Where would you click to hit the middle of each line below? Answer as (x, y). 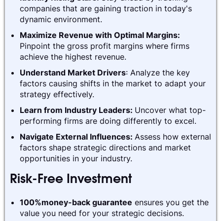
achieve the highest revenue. (73, 56)
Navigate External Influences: (77, 136)
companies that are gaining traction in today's (106, 8)
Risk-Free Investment (71, 180)
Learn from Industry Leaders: (77, 110)
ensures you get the (170, 202)
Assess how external (173, 136)
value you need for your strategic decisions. (102, 213)
